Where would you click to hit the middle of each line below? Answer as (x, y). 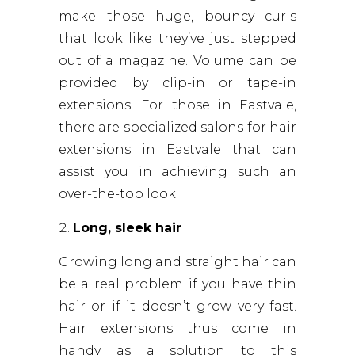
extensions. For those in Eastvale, (177, 105)
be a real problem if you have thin (177, 284)
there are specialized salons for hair (177, 128)
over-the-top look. (118, 194)
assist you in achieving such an (177, 172)
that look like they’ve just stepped (177, 39)
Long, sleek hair (127, 228)
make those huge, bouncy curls (177, 17)
